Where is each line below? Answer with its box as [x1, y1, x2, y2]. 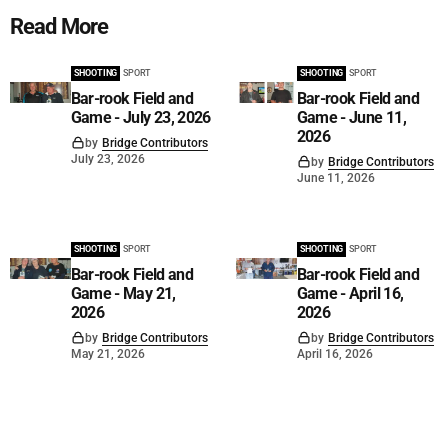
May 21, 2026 [70, 347, 145, 362]
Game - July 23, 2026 [70, 108, 211, 128]
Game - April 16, [296, 284, 404, 304]
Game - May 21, [70, 284, 176, 304]
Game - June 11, [296, 108, 406, 128]
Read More [10, 14, 109, 40]
